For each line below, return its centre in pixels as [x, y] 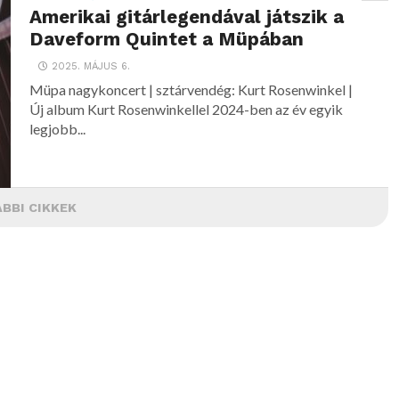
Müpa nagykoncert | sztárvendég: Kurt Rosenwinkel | [191, 90]
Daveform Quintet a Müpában [167, 40]
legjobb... [58, 129]
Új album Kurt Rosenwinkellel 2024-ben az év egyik [187, 110]
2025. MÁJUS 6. [91, 67]
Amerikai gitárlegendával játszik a [187, 17]
